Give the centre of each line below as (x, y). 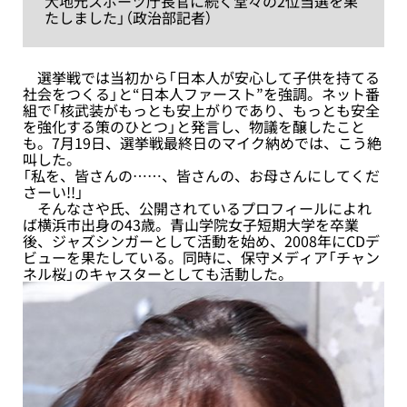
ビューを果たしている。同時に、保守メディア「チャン (201, 257)
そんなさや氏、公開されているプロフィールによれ (197, 208)
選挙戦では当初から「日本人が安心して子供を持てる (201, 77)
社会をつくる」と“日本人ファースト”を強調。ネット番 (201, 93)
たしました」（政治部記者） (129, 17)
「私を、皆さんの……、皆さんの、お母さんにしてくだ (201, 175)
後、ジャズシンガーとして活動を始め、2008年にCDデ (201, 240)
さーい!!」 (53, 191)
